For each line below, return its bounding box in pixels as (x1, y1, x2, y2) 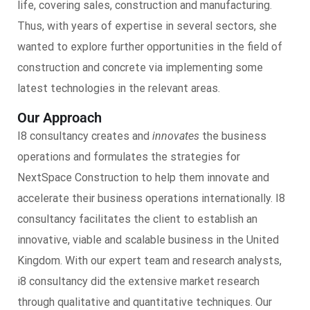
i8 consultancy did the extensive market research (17, 275, 259, 288)
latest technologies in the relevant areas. (17, 82, 220, 95)
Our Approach (17, 109, 102, 126)
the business (199, 129, 266, 143)
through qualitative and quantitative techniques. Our (17, 295, 272, 309)
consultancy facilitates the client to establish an (17, 212, 257, 226)
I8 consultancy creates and (17, 129, 152, 143)
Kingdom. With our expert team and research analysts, (17, 254, 282, 267)
